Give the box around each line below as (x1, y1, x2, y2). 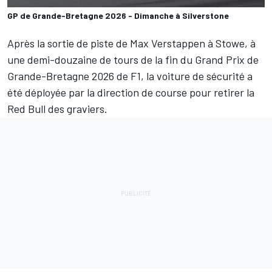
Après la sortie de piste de (7, 36, 130, 50)
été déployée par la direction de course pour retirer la (7, 86, 254, 100)
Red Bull (7, 102, 46, 116)
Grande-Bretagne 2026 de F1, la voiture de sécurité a (7, 69, 253, 83)
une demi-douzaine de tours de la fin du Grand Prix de (7, 53, 259, 67)
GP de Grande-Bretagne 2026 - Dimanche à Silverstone (7, 10, 229, 21)
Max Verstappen (130, 36, 205, 50)
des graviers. (46, 102, 107, 116)
